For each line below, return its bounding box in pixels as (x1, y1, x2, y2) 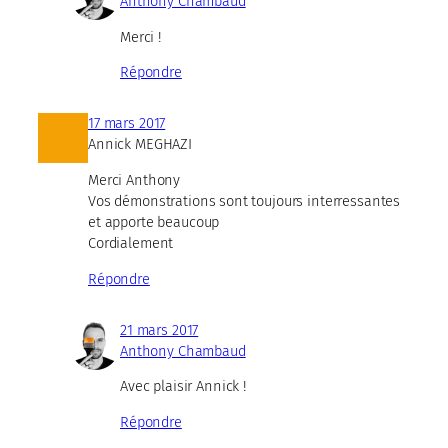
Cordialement (88, 234, 174, 253)
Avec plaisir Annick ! (120, 377, 247, 396)
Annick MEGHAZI (88, 135, 192, 154)
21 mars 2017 (120, 320, 199, 339)
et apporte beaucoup (88, 213, 220, 232)
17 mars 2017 (88, 114, 166, 133)
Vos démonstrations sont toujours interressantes (88, 192, 401, 211)
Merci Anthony (88, 171, 181, 190)
